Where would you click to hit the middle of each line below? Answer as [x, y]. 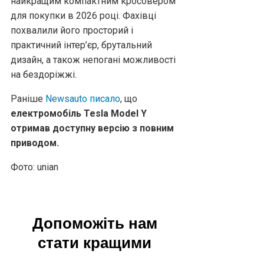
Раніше [28, 98]
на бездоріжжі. [44, 74]
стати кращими [95, 242]
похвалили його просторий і [72, 30]
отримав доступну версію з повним [92, 128]
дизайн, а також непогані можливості [93, 60]
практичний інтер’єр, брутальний [81, 45]
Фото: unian [34, 167]
